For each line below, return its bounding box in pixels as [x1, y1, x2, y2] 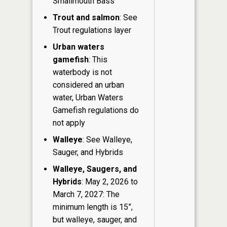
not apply [53, 118, 85, 128]
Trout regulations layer [53, 25, 131, 35]
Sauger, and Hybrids [53, 147, 123, 157]
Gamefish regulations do [53, 105, 139, 115]
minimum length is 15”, [53, 202, 133, 212]
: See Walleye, [83, 134, 132, 144]
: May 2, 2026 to [82, 176, 138, 186]
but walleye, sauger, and [53, 214, 137, 224]
